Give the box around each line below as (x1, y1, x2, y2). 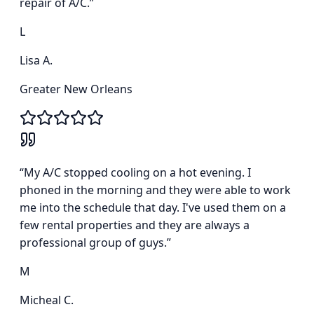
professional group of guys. (20, 235, 167, 251)
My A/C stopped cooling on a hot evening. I (24, 165, 251, 181)
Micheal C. (20, 292, 74, 308)
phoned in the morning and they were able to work (20, 182, 291, 198)
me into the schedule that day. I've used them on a (20, 200, 286, 216)
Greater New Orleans (20, 81, 132, 97)
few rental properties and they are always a (20, 217, 250, 233)
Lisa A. (20, 53, 53, 69)
